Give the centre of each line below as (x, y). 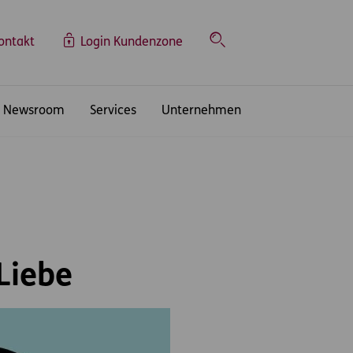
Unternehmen (201, 111)
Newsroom (34, 111)
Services (113, 111)
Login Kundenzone (132, 43)
